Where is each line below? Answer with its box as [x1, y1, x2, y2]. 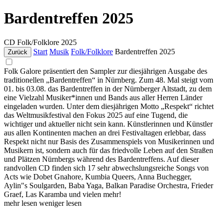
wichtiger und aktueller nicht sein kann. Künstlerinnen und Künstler [4, 119, 213, 128]
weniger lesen [39, 198, 82, 207]
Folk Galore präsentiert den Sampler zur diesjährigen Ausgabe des [4, 66, 207, 75]
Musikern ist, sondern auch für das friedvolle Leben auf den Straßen [4, 146, 213, 154]
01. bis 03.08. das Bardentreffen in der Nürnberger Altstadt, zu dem [4, 84, 212, 93]
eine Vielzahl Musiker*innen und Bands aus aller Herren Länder [4, 93, 202, 102]
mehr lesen [4, 198, 39, 207]
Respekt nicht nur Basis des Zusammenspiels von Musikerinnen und [4, 137, 214, 146]
